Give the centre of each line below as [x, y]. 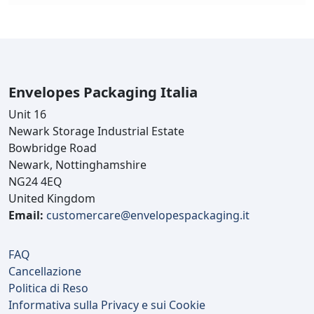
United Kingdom [52, 199]
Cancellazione [45, 272]
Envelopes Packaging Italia [103, 92]
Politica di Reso [48, 288]
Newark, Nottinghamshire [77, 165]
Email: [26, 216]
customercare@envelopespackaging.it [148, 216]
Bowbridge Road [53, 148]
